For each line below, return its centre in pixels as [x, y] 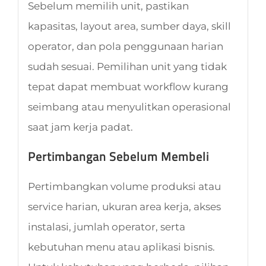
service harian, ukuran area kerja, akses [124, 206]
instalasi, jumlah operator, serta [106, 227]
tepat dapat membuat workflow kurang [128, 86]
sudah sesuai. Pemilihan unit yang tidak [127, 66]
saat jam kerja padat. [80, 127]
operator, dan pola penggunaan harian [125, 46]
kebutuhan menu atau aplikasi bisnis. [121, 247]
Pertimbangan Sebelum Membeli [118, 156]
